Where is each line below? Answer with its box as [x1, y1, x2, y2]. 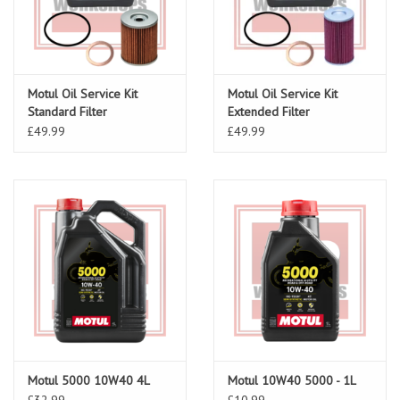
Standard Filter [28, 103, 107, 120]
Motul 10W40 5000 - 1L [228, 371, 356, 388]
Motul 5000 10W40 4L [28, 371, 150, 388]
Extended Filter [228, 103, 310, 120]
